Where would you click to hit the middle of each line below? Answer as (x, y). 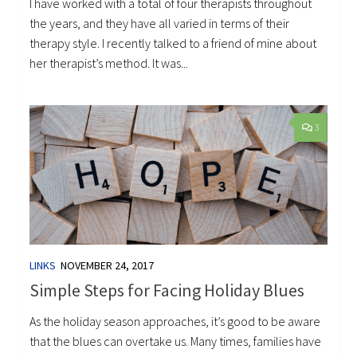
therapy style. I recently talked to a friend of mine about (173, 43)
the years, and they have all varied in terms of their (160, 23)
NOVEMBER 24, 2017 (108, 266)
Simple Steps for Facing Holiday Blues (167, 290)
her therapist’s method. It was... (109, 63)
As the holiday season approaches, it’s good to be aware (175, 321)
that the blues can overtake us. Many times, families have (176, 341)
